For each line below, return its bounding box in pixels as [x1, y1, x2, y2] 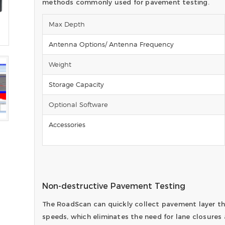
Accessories [49, 121, 86, 129]
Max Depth [49, 20, 85, 29]
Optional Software [49, 100, 108, 109]
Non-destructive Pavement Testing [42, 181, 186, 191]
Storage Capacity [49, 80, 104, 89]
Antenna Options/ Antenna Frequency [49, 40, 174, 49]
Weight [49, 60, 72, 69]
